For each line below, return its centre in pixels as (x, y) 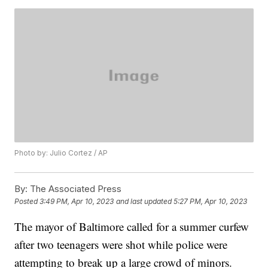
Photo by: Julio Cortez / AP (61, 153)
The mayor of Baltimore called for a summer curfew (132, 227)
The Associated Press (75, 189)
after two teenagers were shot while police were (121, 245)
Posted (27, 202)
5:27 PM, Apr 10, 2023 (211, 202)
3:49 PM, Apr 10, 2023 (77, 202)
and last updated (144, 202)
